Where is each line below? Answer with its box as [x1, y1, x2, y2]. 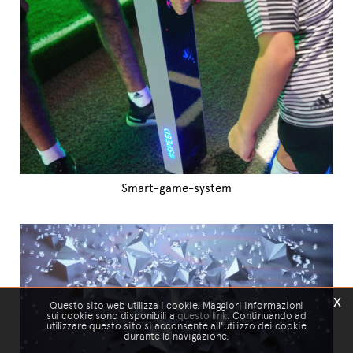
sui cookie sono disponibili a [46, 310, 177, 321]
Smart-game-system [121, 180, 232, 196]
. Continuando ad [227, 310, 307, 321]
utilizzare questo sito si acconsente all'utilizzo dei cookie [46, 320, 307, 332]
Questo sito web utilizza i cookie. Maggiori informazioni [50, 299, 303, 311]
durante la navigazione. [124, 330, 229, 342]
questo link [177, 310, 227, 321]
